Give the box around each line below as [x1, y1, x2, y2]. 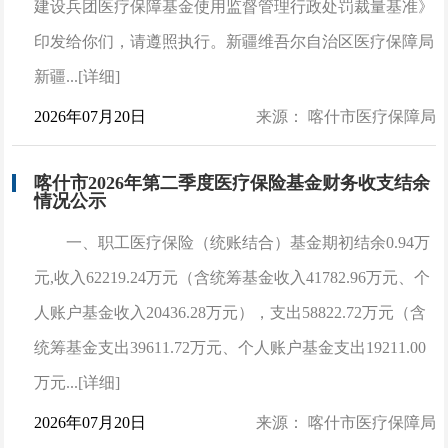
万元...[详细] [34, 373, 121, 391]
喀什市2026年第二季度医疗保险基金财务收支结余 [34, 172, 431, 193]
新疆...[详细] [34, 67, 121, 85]
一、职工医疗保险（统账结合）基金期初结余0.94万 [66, 233, 431, 251]
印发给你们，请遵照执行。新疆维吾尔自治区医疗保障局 [34, 32, 435, 50]
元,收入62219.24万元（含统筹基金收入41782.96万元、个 [34, 268, 431, 286]
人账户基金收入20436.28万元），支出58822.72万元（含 [34, 303, 427, 321]
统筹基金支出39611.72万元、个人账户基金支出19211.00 [34, 338, 427, 356]
